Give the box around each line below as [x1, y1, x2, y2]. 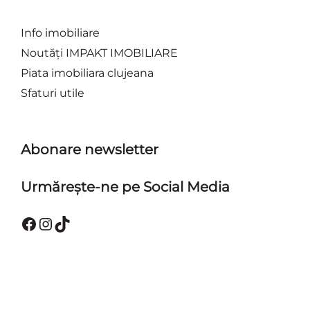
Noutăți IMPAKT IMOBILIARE [21, 46, 178, 60]
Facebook [20, 212, 101, 233]
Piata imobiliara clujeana [21, 66, 154, 80]
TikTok [53, 212, 105, 233]
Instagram [37, 212, 122, 233]
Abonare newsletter [21, 141, 158, 158]
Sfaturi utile [21, 86, 84, 100]
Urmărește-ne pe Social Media [21, 179, 230, 195]
